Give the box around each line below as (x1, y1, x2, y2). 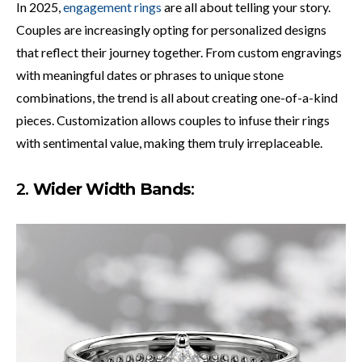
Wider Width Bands (32, 179, 191, 199)
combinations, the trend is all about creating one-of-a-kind (16, 89, 338, 105)
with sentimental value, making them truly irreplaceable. (16, 134, 322, 150)
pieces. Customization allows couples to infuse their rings (16, 112, 330, 128)
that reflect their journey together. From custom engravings (16, 44, 342, 60)
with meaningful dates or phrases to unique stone (16, 66, 284, 82)
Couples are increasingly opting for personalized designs (16, 21, 326, 37)
